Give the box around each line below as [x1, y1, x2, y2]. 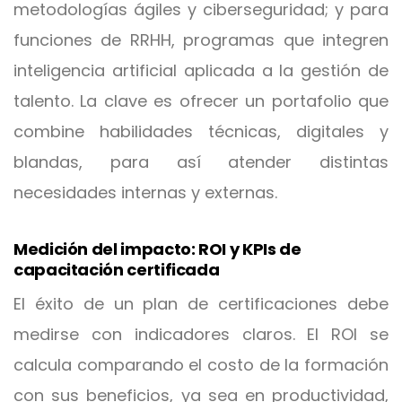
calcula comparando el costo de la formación [13, 354, 389, 376]
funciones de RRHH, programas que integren [13, 29, 389, 51]
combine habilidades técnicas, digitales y [13, 120, 389, 143]
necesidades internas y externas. [13, 181, 277, 204]
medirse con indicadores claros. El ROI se [13, 323, 389, 345]
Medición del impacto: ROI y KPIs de [13, 238, 301, 260]
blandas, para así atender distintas [13, 151, 389, 173]
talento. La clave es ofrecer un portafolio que [13, 90, 389, 112]
